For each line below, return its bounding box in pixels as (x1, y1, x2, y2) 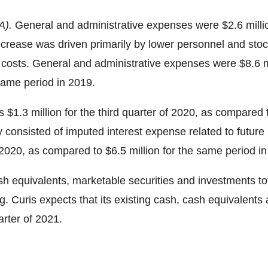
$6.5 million (105, 145, 160, 157)
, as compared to (22, 145, 105, 157)
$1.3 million (7, 106, 62, 118)
